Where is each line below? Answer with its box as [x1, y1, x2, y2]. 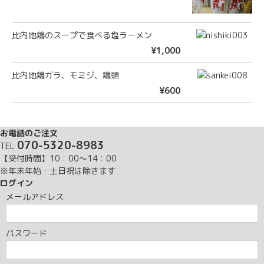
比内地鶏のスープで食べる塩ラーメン [12, 29, 152, 41]
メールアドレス [6, 190, 64, 202]
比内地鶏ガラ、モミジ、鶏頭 [12, 69, 119, 81]
